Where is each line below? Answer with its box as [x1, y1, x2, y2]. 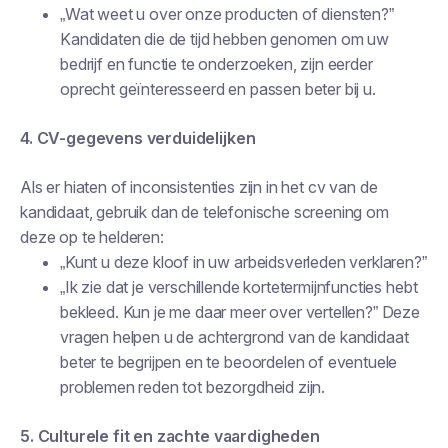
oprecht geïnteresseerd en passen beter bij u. [60, 79, 376, 99]
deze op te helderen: [20, 227, 164, 247]
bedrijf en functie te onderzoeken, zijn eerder [60, 54, 373, 74]
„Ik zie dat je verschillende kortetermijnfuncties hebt [60, 277, 418, 297]
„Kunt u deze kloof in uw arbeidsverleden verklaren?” [60, 252, 427, 272]
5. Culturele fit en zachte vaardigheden [20, 426, 320, 446]
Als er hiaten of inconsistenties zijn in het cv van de [20, 177, 378, 197]
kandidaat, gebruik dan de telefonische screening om [20, 202, 389, 222]
